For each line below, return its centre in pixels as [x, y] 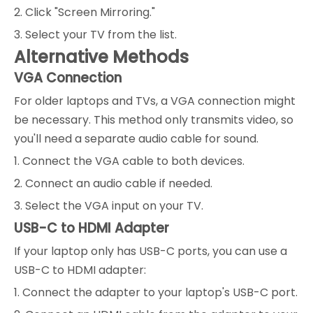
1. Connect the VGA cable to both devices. [129, 161]
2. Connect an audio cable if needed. [113, 183]
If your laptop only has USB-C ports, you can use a [151, 251]
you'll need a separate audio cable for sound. [136, 138]
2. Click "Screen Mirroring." [85, 12]
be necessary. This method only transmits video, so [154, 119]
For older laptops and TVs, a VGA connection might [155, 101]
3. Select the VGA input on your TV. [109, 205]
